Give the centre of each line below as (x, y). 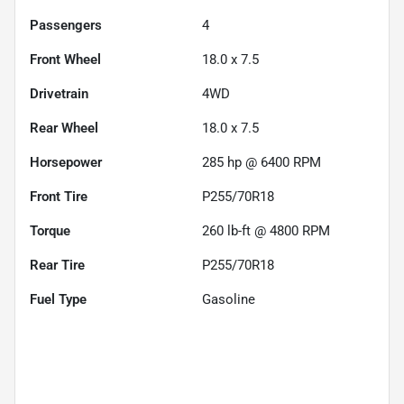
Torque (50, 230)
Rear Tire (57, 265)
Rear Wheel (64, 128)
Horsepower (66, 162)
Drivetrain (59, 93)
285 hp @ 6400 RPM (262, 162)
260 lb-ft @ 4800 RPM (266, 230)
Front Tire (59, 196)
